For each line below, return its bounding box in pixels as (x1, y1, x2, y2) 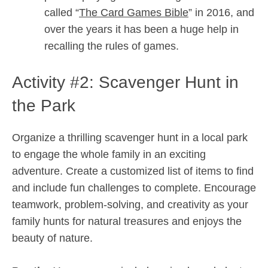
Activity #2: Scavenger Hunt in (12, 73, 239, 92)
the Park (12, 96, 75, 115)
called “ (44, 7, 79, 19)
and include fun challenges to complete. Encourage (12, 182, 256, 194)
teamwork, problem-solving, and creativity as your (12, 199, 248, 211)
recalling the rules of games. (44, 40, 179, 52)
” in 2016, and (188, 7, 254, 19)
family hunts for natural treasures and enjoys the (12, 215, 242, 227)
